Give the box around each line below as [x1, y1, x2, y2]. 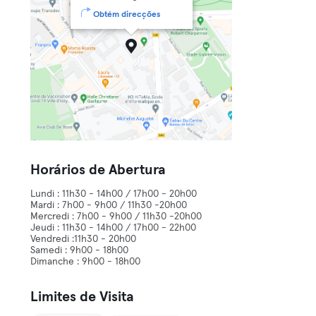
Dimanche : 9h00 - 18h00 [30, 257, 141, 267]
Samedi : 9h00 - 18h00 [30, 245, 129, 255]
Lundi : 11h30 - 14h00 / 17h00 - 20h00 [30, 189, 197, 199]
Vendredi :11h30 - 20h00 [30, 234, 137, 244]
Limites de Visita [30, 290, 135, 304]
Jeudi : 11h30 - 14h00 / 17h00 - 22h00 [30, 223, 197, 233]
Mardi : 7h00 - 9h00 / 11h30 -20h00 [30, 200, 188, 210]
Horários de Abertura [30, 163, 166, 177]
